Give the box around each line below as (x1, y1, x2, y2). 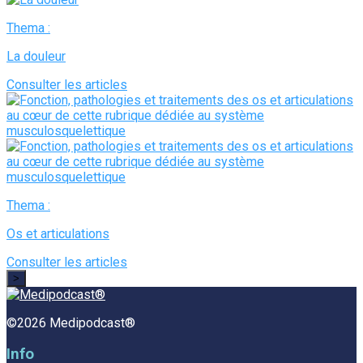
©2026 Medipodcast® (6, 314, 135, 331)
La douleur (6, 48, 66, 64)
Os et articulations (6, 225, 109, 241)
